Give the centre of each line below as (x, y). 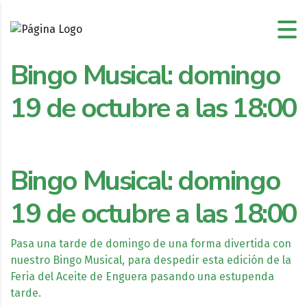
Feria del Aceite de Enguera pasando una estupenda (142, 276)
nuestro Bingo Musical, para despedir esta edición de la (151, 260)
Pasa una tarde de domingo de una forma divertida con (151, 243)
